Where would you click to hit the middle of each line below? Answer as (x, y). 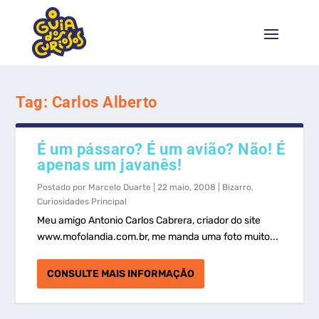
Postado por (63, 187)
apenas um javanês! (110, 165)
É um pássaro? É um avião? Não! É (161, 149)
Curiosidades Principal (82, 202)
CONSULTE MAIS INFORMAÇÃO (121, 274)
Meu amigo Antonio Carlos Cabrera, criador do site (149, 220)
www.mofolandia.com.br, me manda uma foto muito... (158, 237)
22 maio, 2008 (187, 187)
